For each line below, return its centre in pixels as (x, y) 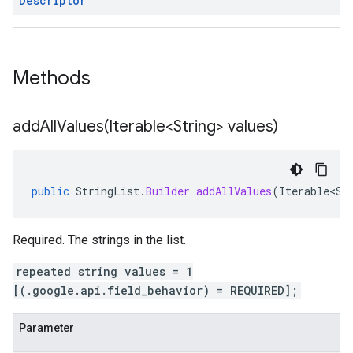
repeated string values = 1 (104, 271)
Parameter (46, 328)
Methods (54, 78)
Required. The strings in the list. (99, 240)
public (50, 191)
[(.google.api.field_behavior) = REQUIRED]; (155, 290)
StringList (108, 191)
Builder (168, 191)
